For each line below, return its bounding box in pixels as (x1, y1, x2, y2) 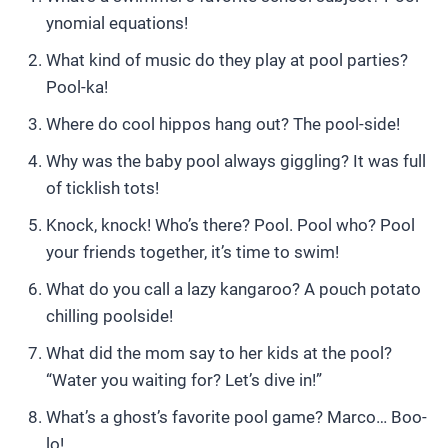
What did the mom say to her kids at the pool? (46, 343, 392, 363)
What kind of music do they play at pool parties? (46, 50, 408, 70)
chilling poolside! (46, 306, 173, 326)
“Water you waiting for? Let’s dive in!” (46, 370, 322, 390)
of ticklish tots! (46, 178, 159, 198)
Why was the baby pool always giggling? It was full (46, 151, 426, 171)
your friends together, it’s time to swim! (46, 242, 339, 262)
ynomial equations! (46, 13, 188, 33)
